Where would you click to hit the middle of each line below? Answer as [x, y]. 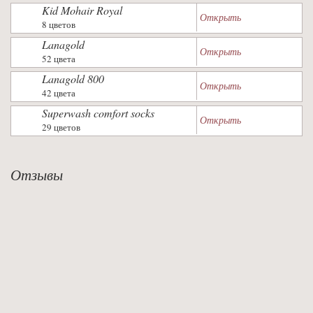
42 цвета [59, 93]
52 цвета [59, 59]
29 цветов [61, 127]
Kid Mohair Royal [82, 10]
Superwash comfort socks [98, 113]
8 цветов [59, 24]
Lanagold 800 [73, 79]
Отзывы [37, 175]
